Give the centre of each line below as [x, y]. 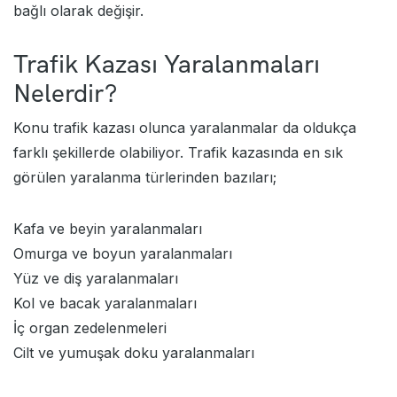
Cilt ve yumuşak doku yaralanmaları [134, 352]
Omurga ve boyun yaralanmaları [123, 253]
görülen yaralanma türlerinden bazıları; [145, 177]
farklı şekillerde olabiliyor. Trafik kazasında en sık [178, 152]
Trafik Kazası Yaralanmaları [167, 63]
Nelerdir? [65, 93]
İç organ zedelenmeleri [90, 327]
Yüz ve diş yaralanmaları [96, 278]
